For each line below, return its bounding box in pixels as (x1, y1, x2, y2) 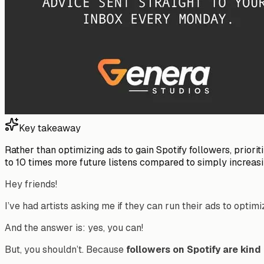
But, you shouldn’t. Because (5, 243, 126, 256)
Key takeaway (19, 121, 81, 134)
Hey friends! (5, 177, 57, 190)
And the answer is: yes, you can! (5, 221, 143, 234)
